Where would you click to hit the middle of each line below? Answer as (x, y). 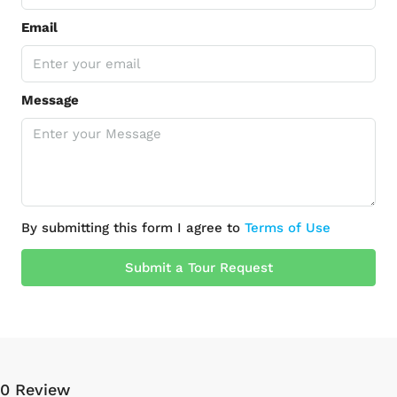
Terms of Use (288, 228)
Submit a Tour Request (198, 268)
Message (50, 100)
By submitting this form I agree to (133, 228)
